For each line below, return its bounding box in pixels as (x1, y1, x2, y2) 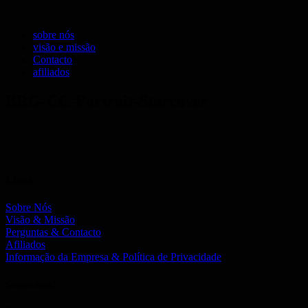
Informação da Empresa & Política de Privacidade (5, 251, 221, 263)
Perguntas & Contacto (5, 226, 101, 239)
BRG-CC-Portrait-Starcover (5, 91, 208, 110)
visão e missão (33, 41, 96, 53)
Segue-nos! (5, 278, 56, 290)
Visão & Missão (5, 214, 75, 226)
